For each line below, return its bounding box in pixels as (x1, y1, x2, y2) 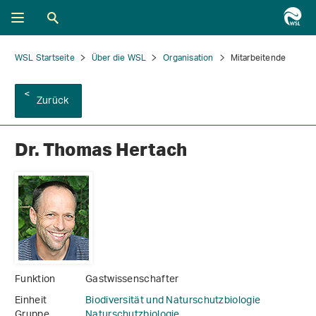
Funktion (15, 269, 56, 291)
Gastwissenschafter (85, 269, 179, 291)
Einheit (15, 290, 47, 312)
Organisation (163, 49, 214, 68)
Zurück (37, 90, 69, 112)
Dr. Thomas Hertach (15, 138, 187, 161)
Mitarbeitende (230, 49, 286, 68)
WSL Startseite (15, 49, 75, 68)
